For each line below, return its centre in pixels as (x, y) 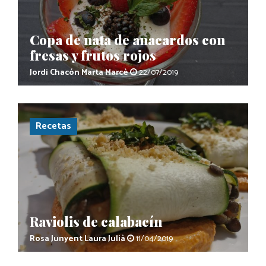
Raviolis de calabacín (96, 221)
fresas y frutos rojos (93, 55)
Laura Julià (105, 239)
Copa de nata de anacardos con (127, 39)
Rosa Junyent (56, 239)
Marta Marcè (105, 72)
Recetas (53, 126)
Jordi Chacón (55, 72)
